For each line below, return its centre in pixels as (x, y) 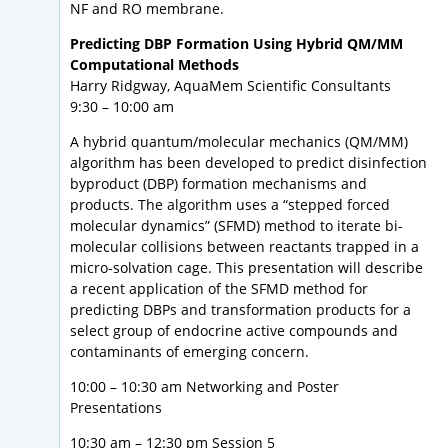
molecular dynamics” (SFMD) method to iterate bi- (236, 226)
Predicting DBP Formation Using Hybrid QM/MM (236, 44)
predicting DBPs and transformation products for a (240, 310)
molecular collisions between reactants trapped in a (244, 247)
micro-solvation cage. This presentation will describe (246, 268)
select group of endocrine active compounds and (234, 331)
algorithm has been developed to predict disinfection (248, 163)
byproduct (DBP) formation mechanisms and (218, 184)
